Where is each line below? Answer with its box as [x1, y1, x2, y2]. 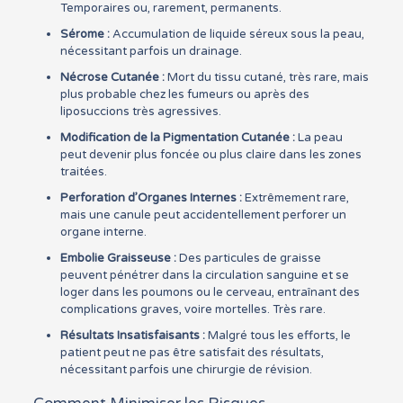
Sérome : [59, 27, 110, 41]
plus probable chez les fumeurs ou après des [59, 87, 309, 102]
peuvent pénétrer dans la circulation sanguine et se [59, 268, 349, 282]
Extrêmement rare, [241, 191, 349, 205]
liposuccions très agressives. [59, 104, 221, 119]
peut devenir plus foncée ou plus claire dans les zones [59, 148, 362, 162]
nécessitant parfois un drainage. [59, 44, 242, 58]
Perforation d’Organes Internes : [59, 191, 242, 205]
